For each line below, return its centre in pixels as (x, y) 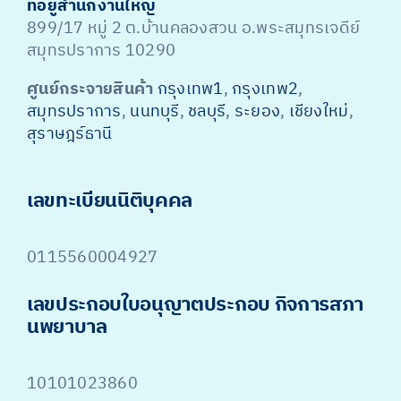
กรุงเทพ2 (265, 89)
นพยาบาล (67, 327)
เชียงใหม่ (319, 111)
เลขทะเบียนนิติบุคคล (110, 201)
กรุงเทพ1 (190, 89)
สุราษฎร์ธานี (69, 134)
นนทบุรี (155, 111)
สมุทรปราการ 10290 (101, 51)
